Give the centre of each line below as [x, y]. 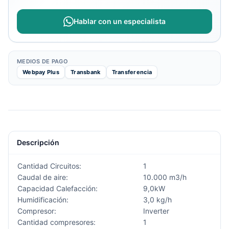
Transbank [86, 72]
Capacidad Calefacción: [58, 188]
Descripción [38, 142]
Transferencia [132, 72]
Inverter [156, 211]
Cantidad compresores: [56, 222]
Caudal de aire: [43, 177]
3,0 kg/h [157, 200]
